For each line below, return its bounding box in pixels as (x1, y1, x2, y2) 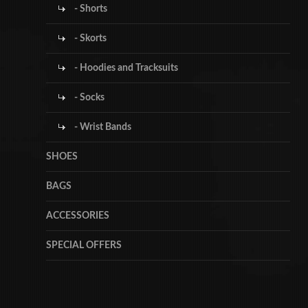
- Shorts (72, 3, 108, 14)
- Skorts (72, 33, 107, 43)
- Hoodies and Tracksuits (72, 63, 179, 73)
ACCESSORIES (46, 210, 110, 221)
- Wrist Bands (72, 122, 132, 132)
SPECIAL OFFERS (46, 240, 122, 250)
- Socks (72, 92, 105, 102)
